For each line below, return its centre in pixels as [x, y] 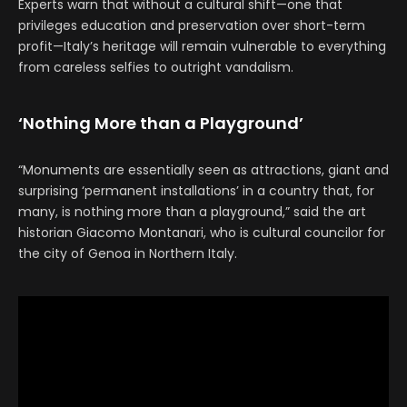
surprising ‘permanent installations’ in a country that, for [196, 191]
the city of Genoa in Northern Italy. [128, 254]
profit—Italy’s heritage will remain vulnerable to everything [202, 47]
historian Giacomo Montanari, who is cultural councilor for [202, 233]
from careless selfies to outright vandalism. [156, 68]
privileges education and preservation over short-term [192, 26]
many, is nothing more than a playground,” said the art [192, 212]
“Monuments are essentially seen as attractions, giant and [203, 170]
